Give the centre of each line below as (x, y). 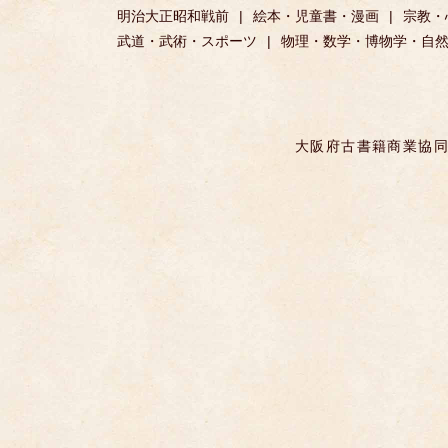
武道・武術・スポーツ (187, 41)
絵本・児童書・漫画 (316, 16)
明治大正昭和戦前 (173, 16)
